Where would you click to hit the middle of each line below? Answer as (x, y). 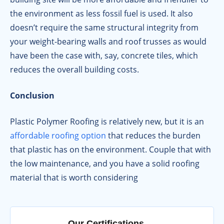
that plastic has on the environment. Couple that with (110, 150)
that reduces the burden (153, 136)
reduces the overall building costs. (74, 70)
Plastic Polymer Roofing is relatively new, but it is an (107, 122)
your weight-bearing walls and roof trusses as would (108, 42)
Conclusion (32, 96)
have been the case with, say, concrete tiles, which (104, 56)
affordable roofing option (58, 136)
